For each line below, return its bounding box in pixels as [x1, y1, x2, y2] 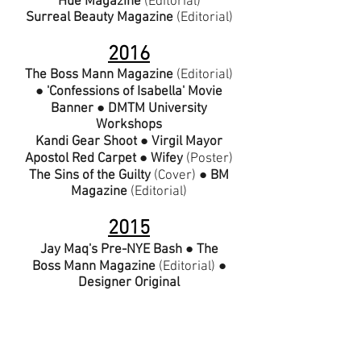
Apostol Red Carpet [25, 151, 136, 167]
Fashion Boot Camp [30, 325, 143, 341]
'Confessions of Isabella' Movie [47, 84, 222, 100]
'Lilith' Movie [156, 325, 228, 341]
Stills [114, 341, 143, 357]
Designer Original [78, 275, 180, 291]
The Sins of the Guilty [29, 168, 151, 184]
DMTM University [108, 101, 207, 117]
